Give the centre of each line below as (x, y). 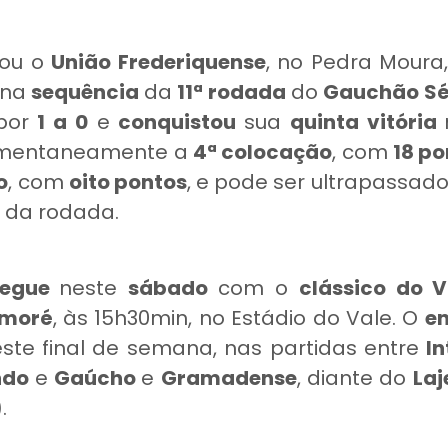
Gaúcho (98, 378)
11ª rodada (231, 92)
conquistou (181, 122)
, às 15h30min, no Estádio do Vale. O (238, 318)
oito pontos (127, 182)
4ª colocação (262, 152)
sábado (173, 288)
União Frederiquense (158, 62)
